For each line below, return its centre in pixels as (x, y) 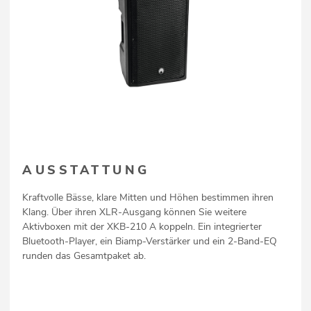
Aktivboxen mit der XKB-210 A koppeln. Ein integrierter (142, 227)
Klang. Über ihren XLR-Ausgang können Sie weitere (134, 212)
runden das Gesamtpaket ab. (84, 256)
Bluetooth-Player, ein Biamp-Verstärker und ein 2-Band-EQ (150, 242)
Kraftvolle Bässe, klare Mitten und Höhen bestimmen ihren (148, 198)
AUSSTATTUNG (86, 170)
